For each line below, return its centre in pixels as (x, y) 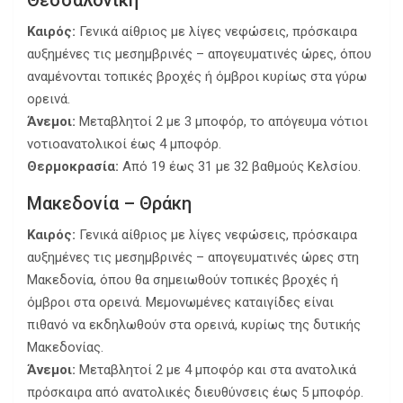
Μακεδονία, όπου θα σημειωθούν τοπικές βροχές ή (183, 280)
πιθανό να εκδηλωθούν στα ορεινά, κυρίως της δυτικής (194, 325)
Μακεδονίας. (65, 348)
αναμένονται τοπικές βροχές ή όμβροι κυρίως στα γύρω (197, 77)
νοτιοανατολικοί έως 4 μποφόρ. (124, 144)
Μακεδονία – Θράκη (109, 204)
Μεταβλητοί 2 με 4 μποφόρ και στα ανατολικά (216, 370)
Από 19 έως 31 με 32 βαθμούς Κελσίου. (240, 167)
